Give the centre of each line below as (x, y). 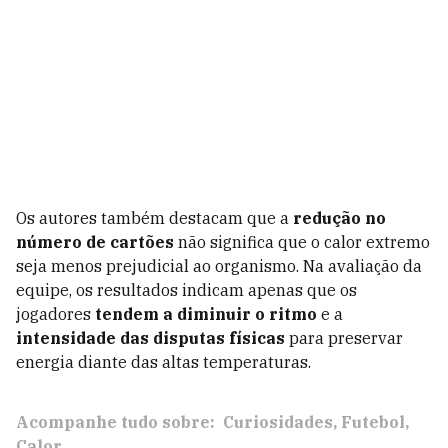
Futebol (373, 422)
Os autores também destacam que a (154, 218)
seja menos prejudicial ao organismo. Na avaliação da (219, 266)
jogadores (55, 314)
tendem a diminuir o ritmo (206, 314)
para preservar (344, 338)
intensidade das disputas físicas (150, 338)
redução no (339, 218)
